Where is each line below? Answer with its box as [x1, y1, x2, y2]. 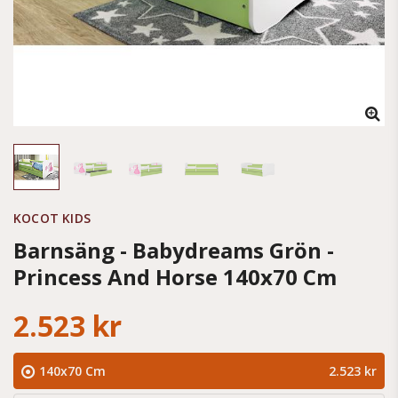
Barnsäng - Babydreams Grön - [13, 235, 334, 265]
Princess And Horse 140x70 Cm [13, 262, 337, 291]
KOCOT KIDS [13, 210, 91, 227]
